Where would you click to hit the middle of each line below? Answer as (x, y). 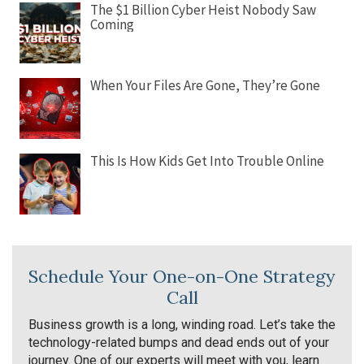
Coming (112, 24)
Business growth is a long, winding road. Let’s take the (182, 325)
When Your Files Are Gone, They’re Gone (205, 85)
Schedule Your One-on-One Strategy (182, 276)
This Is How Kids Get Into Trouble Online (207, 161)
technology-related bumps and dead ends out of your (179, 342)
